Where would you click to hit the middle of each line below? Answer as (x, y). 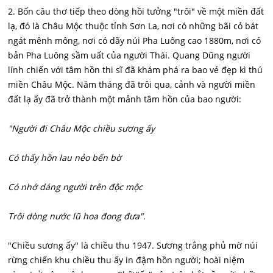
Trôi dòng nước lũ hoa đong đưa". (77, 216)
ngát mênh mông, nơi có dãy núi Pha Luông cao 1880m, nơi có (135, 40)
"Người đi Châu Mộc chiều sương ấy (82, 128)
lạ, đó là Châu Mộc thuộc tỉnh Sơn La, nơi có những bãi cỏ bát (133, 26)
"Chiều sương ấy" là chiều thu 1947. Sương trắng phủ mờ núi (133, 245)
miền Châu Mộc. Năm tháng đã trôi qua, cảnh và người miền (132, 84)
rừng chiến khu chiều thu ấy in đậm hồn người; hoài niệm (126, 260)
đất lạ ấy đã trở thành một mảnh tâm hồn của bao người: (125, 99)
